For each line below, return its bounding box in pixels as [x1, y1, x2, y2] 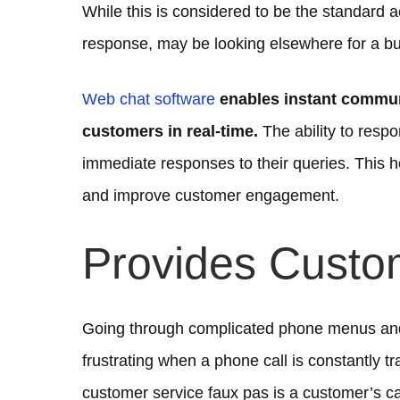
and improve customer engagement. [82, 187, 339, 205]
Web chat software [82, 90, 215, 109]
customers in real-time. [82, 122, 258, 141]
